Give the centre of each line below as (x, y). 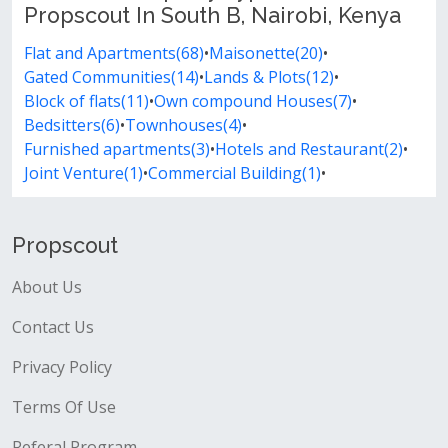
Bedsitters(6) (72, 125)
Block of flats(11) (86, 101)
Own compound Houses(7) (253, 101)
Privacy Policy (62, 367)
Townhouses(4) (183, 125)
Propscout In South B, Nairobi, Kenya (212, 15)
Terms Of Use (64, 407)
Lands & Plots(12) (269, 77)
